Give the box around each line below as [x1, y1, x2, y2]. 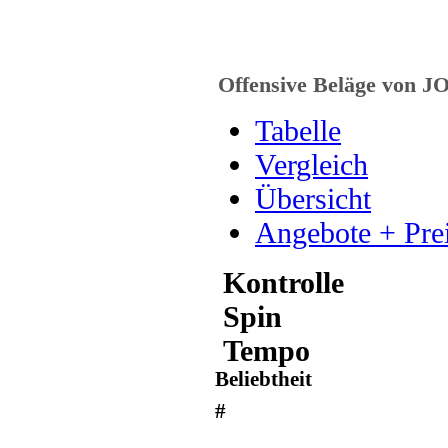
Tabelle [255, 113, 341, 147]
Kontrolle [215, 265, 344, 299]
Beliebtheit [215, 367, 312, 390]
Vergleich [255, 147, 368, 181]
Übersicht [255, 181, 371, 215]
